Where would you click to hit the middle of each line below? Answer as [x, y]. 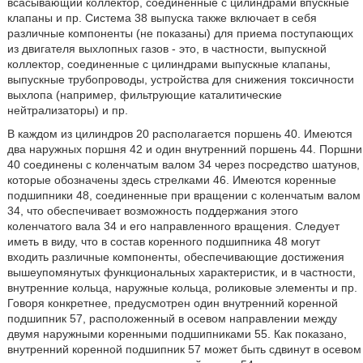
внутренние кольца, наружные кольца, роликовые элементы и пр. [182, 288]
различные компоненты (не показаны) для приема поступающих [180, 33]
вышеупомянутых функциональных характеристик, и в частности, [181, 272]
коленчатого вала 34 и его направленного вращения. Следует [173, 226]
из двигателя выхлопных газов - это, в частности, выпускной [167, 49]
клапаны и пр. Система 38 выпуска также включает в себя [162, 18]
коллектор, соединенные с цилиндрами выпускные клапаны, [169, 64]
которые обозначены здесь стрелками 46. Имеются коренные [171, 180]
